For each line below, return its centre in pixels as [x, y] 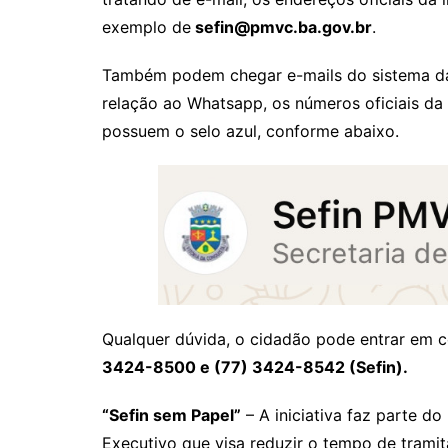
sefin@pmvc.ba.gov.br [281, 27]
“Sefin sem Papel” [171, 415]
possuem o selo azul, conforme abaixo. [250, 131]
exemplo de [146, 27]
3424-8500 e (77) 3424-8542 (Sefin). [257, 367]
